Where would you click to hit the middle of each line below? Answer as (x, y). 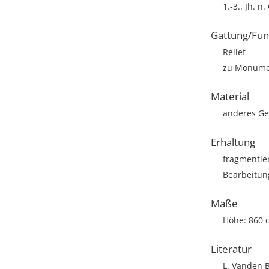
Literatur (231, 249)
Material (230, 96)
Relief (234, 52)
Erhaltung (233, 142)
